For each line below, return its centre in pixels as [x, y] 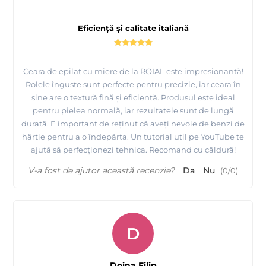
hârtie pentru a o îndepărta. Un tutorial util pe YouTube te [133, 136]
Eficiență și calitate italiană [133, 28]
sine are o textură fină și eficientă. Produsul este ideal [133, 97]
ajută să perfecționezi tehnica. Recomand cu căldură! [133, 149]
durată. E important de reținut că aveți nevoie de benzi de [133, 123]
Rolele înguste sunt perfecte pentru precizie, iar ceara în [133, 84]
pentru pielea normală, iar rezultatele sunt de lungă [133, 110]
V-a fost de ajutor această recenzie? [101, 170]
